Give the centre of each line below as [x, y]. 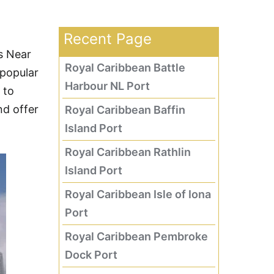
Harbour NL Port [107, 86]
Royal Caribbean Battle [125, 68]
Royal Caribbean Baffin [125, 110]
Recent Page [107, 39]
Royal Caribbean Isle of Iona [138, 194]
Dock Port [91, 255]
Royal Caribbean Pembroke [136, 236]
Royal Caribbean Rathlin [128, 152]
